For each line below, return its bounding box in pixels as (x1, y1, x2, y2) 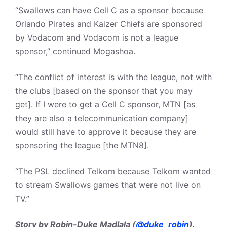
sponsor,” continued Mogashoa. (15, 46, 138, 56)
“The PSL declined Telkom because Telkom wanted (15, 166, 211, 176)
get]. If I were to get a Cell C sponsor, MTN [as (15, 99, 195, 109)
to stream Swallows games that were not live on (15, 180, 201, 190)
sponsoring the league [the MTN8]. (15, 140, 154, 150)
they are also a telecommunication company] (15, 113, 188, 123)
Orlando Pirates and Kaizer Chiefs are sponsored (15, 19, 202, 29)
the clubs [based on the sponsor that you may (15, 86, 193, 96)
